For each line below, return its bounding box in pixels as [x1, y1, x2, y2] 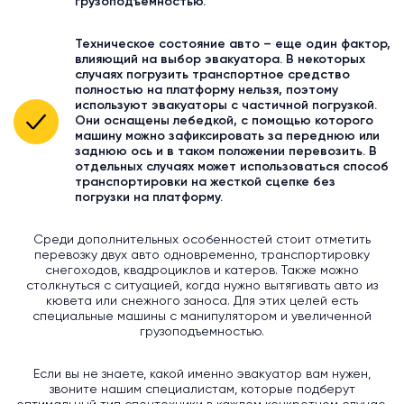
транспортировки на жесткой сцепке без [75, 176, 335, 189]
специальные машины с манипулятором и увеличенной [32, 310, 372, 324]
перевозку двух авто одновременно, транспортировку [34, 249, 370, 262]
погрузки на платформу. [75, 191, 223, 205]
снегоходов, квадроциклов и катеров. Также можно [45, 264, 359, 278]
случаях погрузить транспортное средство [75, 69, 350, 82]
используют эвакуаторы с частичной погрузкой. [75, 99, 377, 113]
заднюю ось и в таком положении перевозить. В [75, 145, 377, 159]
